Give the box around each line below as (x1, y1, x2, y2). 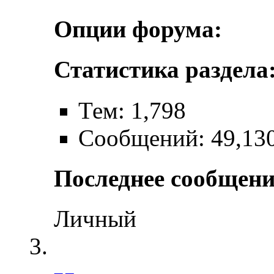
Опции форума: (54, 15, 222, 42)
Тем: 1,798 (78, 97, 186, 124)
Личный (54, 206, 136, 232)
